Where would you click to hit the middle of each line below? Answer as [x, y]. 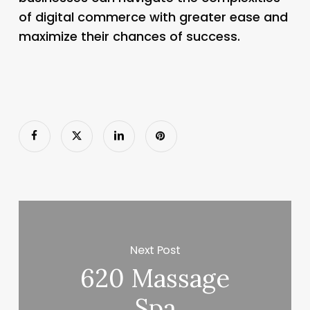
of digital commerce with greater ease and [153, 17]
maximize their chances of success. [129, 36]
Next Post [155, 250]
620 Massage [155, 279]
